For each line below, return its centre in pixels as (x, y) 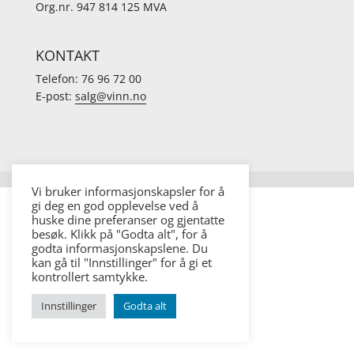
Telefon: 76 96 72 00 (88, 79)
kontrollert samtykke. (90, 277)
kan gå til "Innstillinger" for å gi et (122, 262)
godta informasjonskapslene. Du (120, 248)
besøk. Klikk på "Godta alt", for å (119, 234)
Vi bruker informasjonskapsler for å (128, 191)
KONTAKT (67, 56)
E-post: (55, 96)
